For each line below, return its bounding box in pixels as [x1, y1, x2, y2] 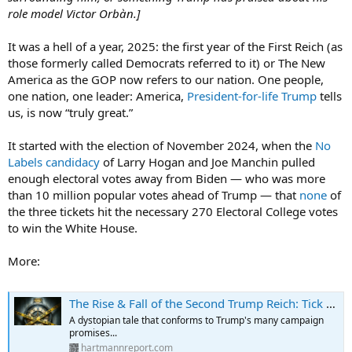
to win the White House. [8, 219, 137, 236]
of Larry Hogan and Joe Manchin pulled [100, 153, 315, 170]
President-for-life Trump [187, 87, 317, 104]
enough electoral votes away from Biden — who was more [8, 170, 325, 186]
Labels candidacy [8, 153, 100, 170]
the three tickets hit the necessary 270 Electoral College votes [8, 203, 338, 219]
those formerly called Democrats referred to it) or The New [8, 54, 325, 71]
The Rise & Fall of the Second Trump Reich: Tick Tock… [69, 295, 326, 311]
